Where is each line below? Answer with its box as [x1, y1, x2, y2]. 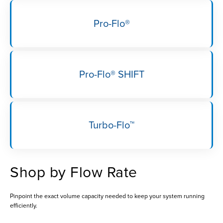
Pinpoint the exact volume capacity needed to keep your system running [10, 192, 205, 200]
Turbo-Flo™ [89, 119, 134, 131]
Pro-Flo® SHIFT [79, 68, 144, 81]
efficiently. [10, 202, 37, 210]
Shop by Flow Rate [10, 163, 137, 182]
